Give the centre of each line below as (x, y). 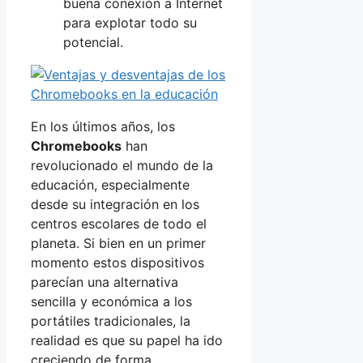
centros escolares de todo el (119, 223)
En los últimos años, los (103, 126)
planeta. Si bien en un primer (118, 243)
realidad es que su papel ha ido (127, 340)
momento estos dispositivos (117, 262)
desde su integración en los (115, 204)
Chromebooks (76, 145)
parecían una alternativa (105, 282)
